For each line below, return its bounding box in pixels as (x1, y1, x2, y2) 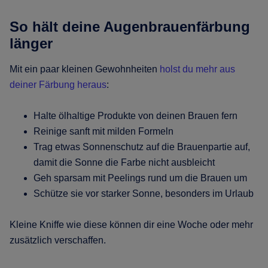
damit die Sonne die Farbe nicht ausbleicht (33, 157, 215, 167)
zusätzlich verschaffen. (10, 234, 106, 245)
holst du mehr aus (160, 63, 235, 74)
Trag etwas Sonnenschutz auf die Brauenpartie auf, (33, 141, 250, 152)
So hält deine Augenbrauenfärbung (10, 18, 250, 35)
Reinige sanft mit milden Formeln (33, 126, 173, 136)
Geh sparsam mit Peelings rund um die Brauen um (33, 172, 247, 183)
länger (10, 35, 53, 51)
